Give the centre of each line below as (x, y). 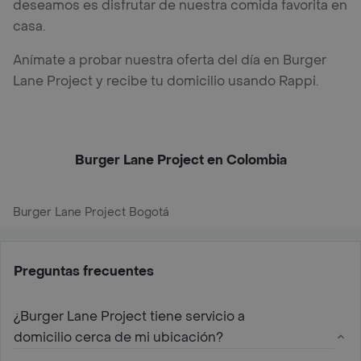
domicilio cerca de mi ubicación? (118, 337)
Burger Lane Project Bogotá (91, 212)
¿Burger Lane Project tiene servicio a (129, 316)
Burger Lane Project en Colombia (180, 160)
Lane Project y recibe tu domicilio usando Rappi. (166, 81)
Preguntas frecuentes (84, 271)
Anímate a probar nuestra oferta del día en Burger (170, 60)
